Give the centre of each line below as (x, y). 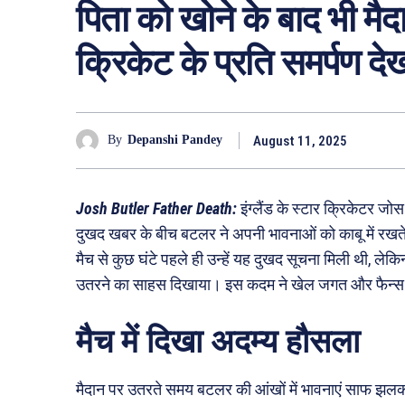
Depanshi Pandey (175, 140)
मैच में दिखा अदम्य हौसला (218, 341)
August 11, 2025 (300, 141)
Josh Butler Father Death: (156, 208)
